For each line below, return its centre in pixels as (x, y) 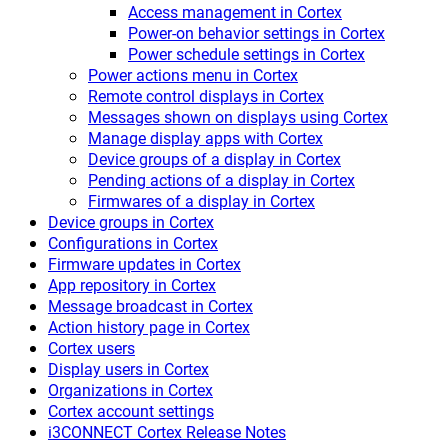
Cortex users (91, 347)
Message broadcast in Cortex (150, 305)
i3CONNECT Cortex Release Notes (167, 431)
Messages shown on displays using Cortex (238, 116)
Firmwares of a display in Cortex (201, 200)
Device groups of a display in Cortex (214, 158)
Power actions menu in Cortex (193, 74)
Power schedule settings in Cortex (246, 53)
